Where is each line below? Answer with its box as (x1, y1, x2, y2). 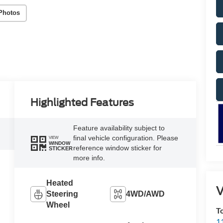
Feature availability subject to (73, 124, 165, 132)
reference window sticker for (73, 144, 162, 152)
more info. (73, 154, 106, 162)
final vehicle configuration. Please (73, 134, 179, 142)
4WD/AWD (126, 190, 165, 199)
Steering (46, 190, 79, 199)
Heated (46, 179, 74, 188)
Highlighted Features (30, 97, 134, 109)
